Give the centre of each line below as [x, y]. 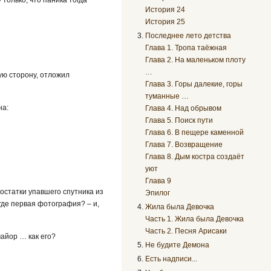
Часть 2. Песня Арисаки [186, 231]
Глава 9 [158, 181]
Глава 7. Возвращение [184, 144]
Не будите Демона [178, 245]
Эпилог [158, 193]
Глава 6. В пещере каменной [195, 132]
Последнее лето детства [188, 35]
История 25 [165, 21]
